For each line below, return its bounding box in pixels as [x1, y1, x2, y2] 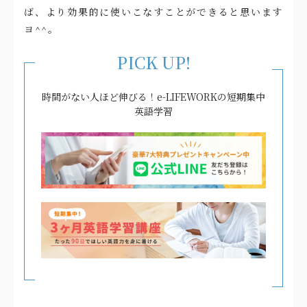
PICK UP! [116, 50, 191, 75]
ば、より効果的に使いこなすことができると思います [24, 5, 283, 19]
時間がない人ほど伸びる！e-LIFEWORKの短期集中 [42, 90, 265, 104]
